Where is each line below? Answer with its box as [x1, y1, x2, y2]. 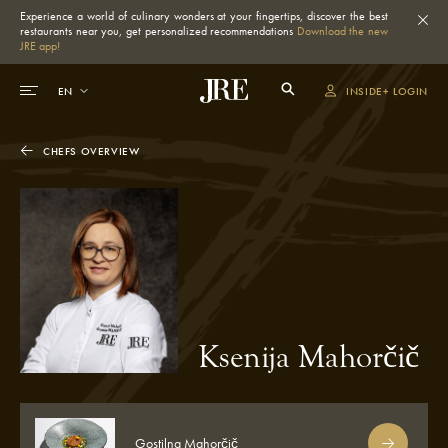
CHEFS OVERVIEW [43, 144, 140, 158]
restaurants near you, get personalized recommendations [20, 23, 297, 39]
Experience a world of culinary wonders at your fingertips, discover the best [20, 8, 388, 24]
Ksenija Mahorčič [198, 339, 420, 376]
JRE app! [20, 38, 60, 54]
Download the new [296, 23, 388, 39]
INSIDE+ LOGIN [346, 83, 428, 98]
